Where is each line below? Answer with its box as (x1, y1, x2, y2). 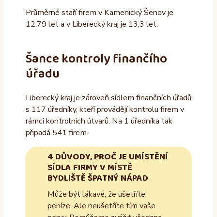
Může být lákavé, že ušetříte (47, 188, 145, 200)
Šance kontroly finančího (25, 48, 167, 69)
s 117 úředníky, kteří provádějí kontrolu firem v (25, 104, 184, 115)
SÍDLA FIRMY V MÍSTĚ (47, 160, 132, 175)
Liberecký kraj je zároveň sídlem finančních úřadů (25, 93, 191, 104)
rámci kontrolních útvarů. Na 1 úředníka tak (25, 116, 172, 127)
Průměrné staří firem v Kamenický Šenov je (25, 7, 173, 18)
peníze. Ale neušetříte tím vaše (47, 200, 155, 211)
